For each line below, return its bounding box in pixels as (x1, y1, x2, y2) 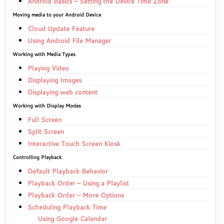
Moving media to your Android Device (12, 11, 101, 18)
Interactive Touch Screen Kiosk (27, 138, 120, 148)
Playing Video (27, 63, 69, 73)
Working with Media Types (12, 50, 75, 58)
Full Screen (27, 114, 61, 124)
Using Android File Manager (27, 35, 111, 45)
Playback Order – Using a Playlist (27, 178, 129, 188)
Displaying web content (27, 87, 97, 97)
